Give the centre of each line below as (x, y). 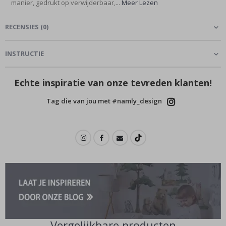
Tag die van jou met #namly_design (104, 101)
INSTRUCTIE (24, 53)
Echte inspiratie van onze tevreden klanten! (113, 82)
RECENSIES (22, 26)
